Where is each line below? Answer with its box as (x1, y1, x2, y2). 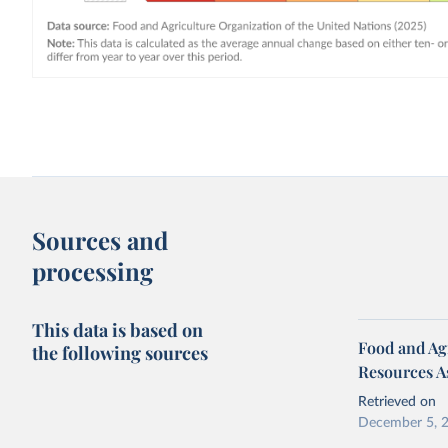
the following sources (32, 341, 209, 365)
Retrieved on (358, 395, 437, 409)
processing (32, 255, 154, 287)
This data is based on (32, 318, 204, 342)
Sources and (32, 224, 169, 256)
